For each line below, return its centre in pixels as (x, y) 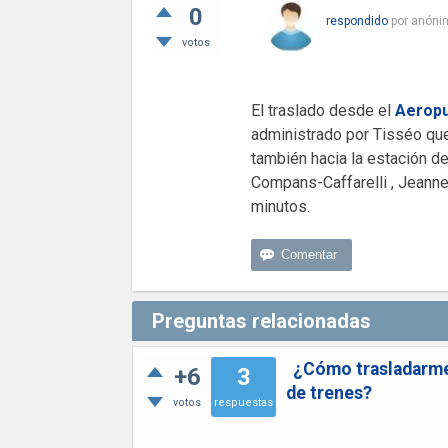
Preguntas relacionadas (261, 321)
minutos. (280, 206)
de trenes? (329, 393)
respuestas (243, 402)
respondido (356, 21)
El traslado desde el (322, 110)
